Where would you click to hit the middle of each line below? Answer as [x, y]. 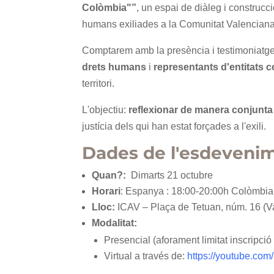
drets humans [114, 67]
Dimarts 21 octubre [172, 175]
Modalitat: [115, 223]
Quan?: [112, 175]
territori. [98, 83]
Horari [106, 191]
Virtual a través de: [145, 256]
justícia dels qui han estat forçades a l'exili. [174, 126]
